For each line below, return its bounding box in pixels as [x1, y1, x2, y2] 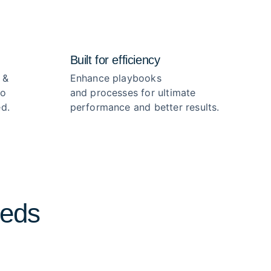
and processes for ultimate [70, 87, 196, 99]
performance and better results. [70, 101, 220, 113]
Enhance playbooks [70, 72, 162, 84]
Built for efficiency [70, 53, 160, 67]
